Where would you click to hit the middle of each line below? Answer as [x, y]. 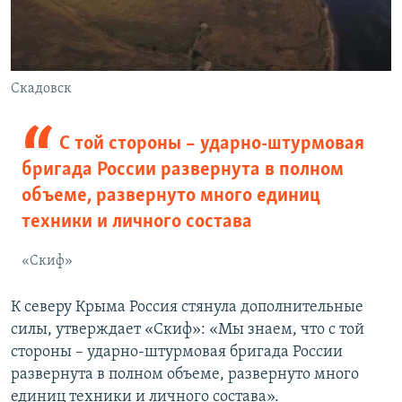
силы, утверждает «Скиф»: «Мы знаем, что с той [188, 329]
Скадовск [41, 88]
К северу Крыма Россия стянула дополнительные [187, 307]
